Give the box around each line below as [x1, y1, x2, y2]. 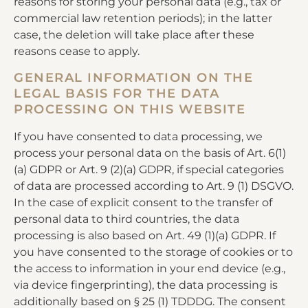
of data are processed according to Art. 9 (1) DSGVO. [14, 179, 294, 192]
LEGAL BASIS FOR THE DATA [14, 85, 219, 101]
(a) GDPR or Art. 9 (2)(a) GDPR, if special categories [14, 162, 284, 176]
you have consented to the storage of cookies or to [14, 245, 293, 258]
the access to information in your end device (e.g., [14, 261, 285, 275]
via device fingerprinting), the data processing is [14, 278, 278, 291]
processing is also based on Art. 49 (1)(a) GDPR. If [14, 228, 276, 242]
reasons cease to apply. [14, 45, 140, 58]
